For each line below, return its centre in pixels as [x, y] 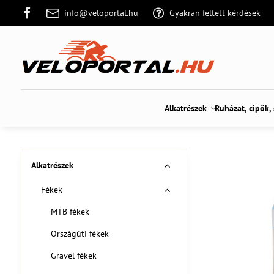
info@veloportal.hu [102, 13]
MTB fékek [70, 212]
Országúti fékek [80, 234]
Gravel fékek [73, 256]
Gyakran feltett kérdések [215, 13]
